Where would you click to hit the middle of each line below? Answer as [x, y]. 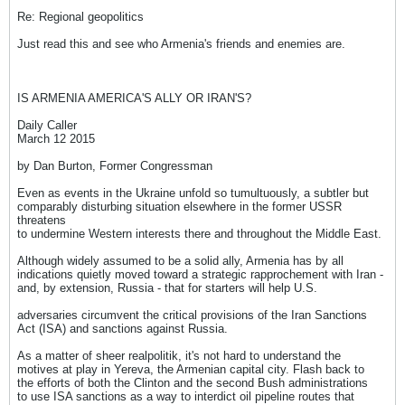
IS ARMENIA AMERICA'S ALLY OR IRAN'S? [134, 98]
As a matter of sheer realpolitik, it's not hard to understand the [179, 356]
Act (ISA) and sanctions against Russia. [122, 329]
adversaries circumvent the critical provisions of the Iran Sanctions [192, 315]
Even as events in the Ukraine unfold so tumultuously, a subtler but [193, 193]
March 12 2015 [56, 139]
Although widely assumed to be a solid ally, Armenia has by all [180, 261]
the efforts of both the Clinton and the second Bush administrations [193, 383]
